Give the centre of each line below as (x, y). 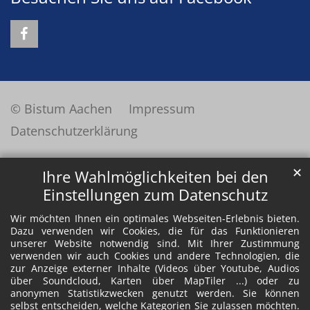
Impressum (162, 108)
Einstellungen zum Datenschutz (155, 195)
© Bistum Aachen (61, 108)
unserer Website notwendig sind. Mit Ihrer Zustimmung (155, 244)
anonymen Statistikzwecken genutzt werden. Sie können (155, 293)
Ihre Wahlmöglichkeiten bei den (155, 177)
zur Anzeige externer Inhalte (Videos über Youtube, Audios (155, 268)
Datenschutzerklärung (74, 130)
